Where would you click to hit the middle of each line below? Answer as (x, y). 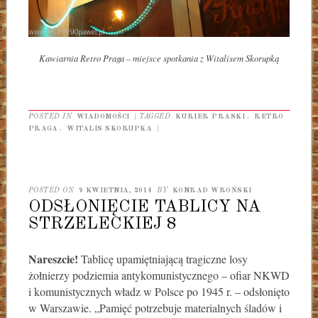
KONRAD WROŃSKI (212, 190)
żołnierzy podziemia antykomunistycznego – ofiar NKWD (159, 275)
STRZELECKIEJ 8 (102, 224)
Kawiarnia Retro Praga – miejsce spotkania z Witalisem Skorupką (159, 58)
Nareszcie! (53, 258)
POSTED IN (51, 116)
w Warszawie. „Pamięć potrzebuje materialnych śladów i (155, 307)
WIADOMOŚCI (103, 116)
